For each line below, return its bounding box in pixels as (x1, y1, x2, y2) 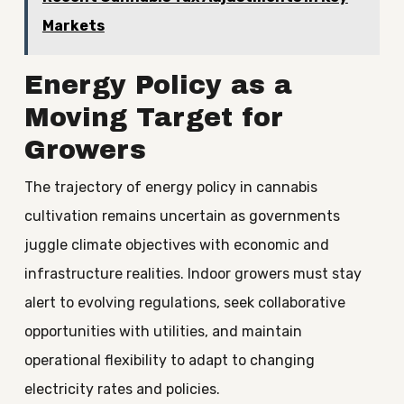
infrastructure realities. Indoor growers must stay (23, 265, 362, 282)
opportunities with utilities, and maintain (23, 323, 302, 340)
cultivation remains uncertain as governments (23, 207, 340, 225)
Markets (41, 17, 105, 34)
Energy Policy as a (23, 71, 292, 99)
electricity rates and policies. (23, 381, 220, 398)
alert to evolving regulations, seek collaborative (23, 294, 345, 311)
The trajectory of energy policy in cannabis (23, 179, 317, 196)
